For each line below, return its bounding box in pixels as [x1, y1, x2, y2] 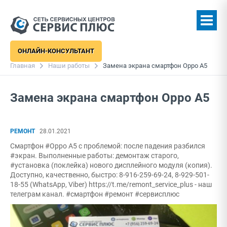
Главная [10, 62, 35, 69]
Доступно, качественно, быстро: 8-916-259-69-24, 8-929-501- [10, 171, 209, 179]
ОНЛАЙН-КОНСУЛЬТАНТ [18, 47, 94, 55]
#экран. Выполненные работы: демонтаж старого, [10, 152, 179, 160]
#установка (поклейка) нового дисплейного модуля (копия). [10, 161, 212, 169]
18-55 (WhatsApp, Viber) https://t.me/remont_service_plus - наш [10, 180, 212, 188]
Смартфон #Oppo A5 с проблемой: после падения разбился [10, 142, 205, 150]
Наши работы [48, 62, 90, 69]
